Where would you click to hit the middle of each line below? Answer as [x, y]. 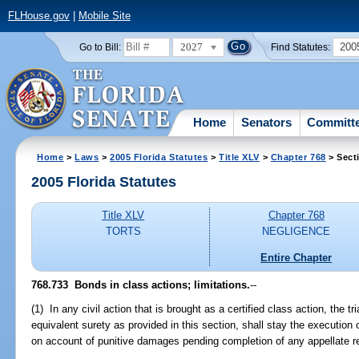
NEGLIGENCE [296, 232]
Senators [267, 122]
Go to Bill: [100, 47]
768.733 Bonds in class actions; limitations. [141, 284]
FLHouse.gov [38, 16]
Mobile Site [104, 16]
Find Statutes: [301, 47]
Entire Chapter [296, 257]
